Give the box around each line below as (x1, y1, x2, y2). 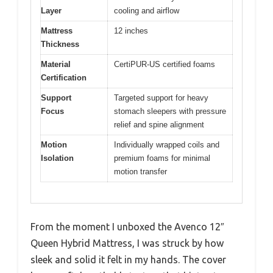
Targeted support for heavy (114, 93, 208, 102)
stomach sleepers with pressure (114, 106, 226, 116)
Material (41, 59, 71, 69)
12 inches (114, 26, 148, 35)
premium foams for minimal (114, 153, 210, 163)
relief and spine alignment (114, 119, 204, 129)
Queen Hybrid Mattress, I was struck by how (30, 238, 224, 249)
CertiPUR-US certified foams (114, 59, 215, 69)
